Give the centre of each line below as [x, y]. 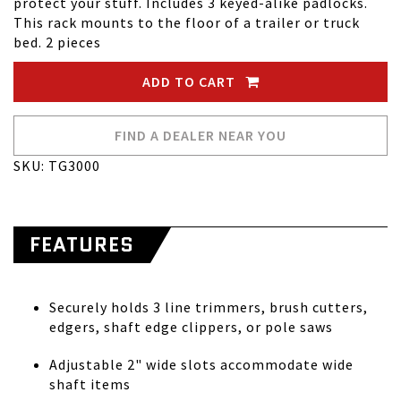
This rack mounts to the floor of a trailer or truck [187, 22]
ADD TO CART [190, 81]
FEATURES [82, 245]
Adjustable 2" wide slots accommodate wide [201, 364]
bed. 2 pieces [57, 42]
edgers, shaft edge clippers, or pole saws [191, 327]
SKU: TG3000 [57, 166]
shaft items [90, 384]
